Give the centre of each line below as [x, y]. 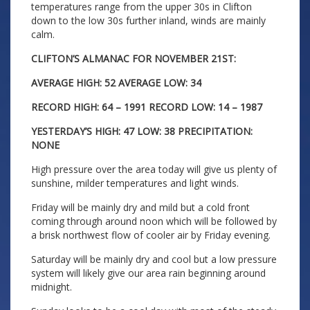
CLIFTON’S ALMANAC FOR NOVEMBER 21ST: [134, 58]
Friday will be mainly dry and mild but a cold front [140, 207]
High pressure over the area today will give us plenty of [154, 169]
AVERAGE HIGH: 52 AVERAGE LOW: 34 [116, 83]
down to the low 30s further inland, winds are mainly [148, 20]
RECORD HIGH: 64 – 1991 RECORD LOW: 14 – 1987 [147, 107]
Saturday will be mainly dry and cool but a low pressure [154, 259]
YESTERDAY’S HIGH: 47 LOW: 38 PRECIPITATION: [142, 131]
